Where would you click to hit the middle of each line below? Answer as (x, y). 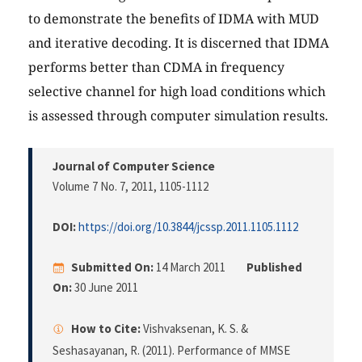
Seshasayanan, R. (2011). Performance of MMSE (171, 351)
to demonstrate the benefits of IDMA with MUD (174, 19)
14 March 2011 (191, 267)
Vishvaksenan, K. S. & (194, 329)
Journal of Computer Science (134, 166)
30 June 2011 (105, 288)
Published (274, 267)
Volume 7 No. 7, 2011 (103, 187)
